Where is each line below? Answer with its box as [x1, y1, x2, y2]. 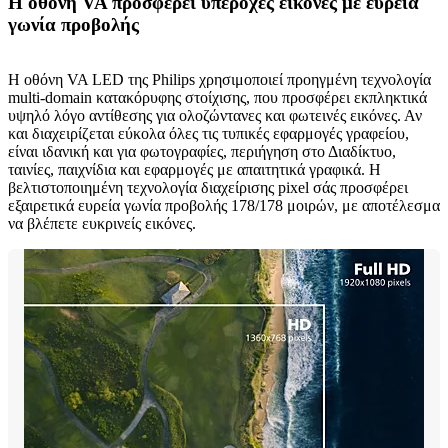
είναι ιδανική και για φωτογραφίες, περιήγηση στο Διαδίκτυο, [8, 142, 396, 160]
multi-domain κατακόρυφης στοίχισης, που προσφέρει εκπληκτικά [8, 88, 427, 106]
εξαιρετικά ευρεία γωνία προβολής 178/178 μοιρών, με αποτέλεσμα [8, 196, 440, 214]
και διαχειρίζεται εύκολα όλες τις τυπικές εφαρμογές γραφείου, [8, 124, 409, 142]
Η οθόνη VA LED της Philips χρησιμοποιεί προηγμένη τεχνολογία [8, 70, 431, 88]
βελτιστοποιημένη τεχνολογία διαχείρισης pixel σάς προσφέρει [8, 178, 408, 196]
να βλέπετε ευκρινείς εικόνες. [8, 214, 196, 232]
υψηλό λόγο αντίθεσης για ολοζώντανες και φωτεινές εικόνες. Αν [8, 106, 422, 124]
